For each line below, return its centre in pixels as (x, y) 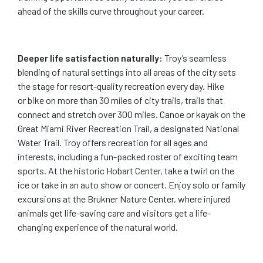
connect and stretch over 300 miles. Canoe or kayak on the (131, 114)
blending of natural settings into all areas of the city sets (127, 72)
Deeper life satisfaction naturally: (90, 58)
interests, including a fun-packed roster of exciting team (128, 156)
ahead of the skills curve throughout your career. (111, 11)
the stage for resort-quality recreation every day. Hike (121, 86)
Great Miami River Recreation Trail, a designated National (128, 128)
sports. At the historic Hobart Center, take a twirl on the (126, 170)
